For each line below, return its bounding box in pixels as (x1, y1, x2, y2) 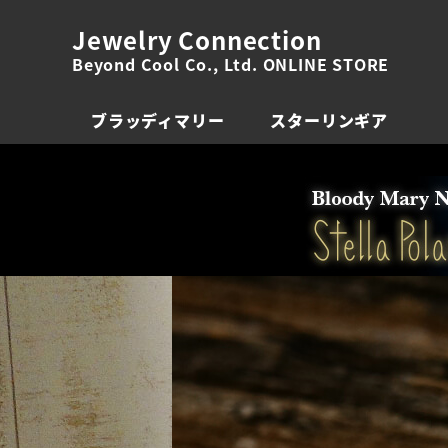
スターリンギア (270, 108, 388, 132)
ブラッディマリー (91, 108, 225, 132)
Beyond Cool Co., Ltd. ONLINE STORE (72, 52, 390, 76)
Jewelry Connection (72, 22, 322, 57)
